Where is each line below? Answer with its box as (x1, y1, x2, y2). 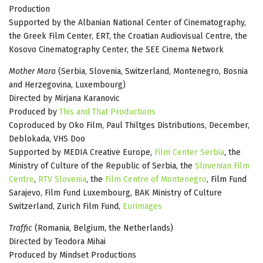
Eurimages (123, 201, 162, 211)
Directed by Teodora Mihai (9, 236, 106, 247)
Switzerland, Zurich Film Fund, (9, 201, 123, 211)
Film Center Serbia (154, 147, 224, 157)
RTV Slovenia (38, 174, 86, 184)
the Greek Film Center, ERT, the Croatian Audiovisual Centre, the (9, 31, 247, 41)
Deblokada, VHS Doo (9, 133, 85, 144)
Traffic (9, 222, 32, 233)
